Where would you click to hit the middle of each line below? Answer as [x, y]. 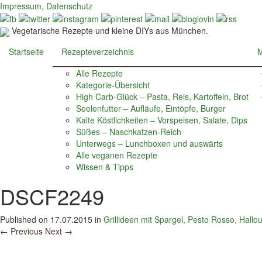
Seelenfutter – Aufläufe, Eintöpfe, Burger [151, 108]
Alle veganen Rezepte [117, 155]
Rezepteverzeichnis [98, 51]
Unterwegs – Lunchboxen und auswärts [149, 143]
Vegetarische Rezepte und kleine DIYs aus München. [110, 31]
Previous [25, 231]
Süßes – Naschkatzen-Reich [129, 131]
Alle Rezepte [99, 73]
